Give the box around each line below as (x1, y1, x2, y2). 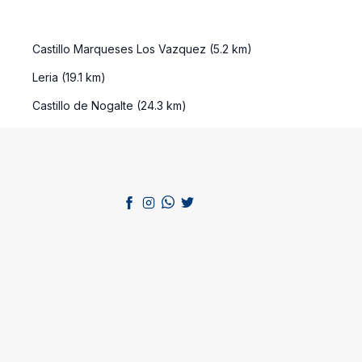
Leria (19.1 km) (29, 69, 106, 84)
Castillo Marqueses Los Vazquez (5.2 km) (29, 41, 252, 56)
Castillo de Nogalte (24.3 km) (29, 98, 187, 112)
